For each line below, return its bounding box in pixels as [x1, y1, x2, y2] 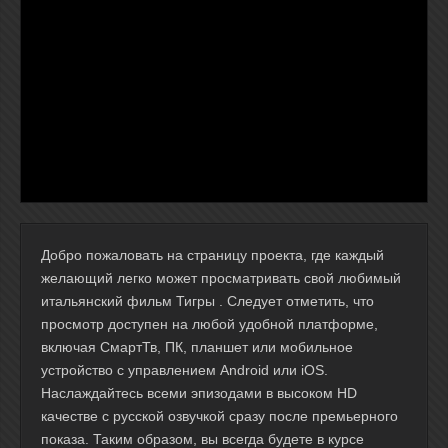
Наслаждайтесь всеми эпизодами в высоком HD [41, 385, 357, 401]
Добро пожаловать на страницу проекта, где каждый [41, 247, 384, 263]
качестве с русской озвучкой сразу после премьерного [41, 408, 398, 424]
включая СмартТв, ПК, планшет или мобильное [41, 339, 353, 355]
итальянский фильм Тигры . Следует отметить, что [41, 293, 374, 309]
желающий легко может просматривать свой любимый [41, 270, 401, 286]
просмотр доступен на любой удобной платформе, [41, 316, 378, 332]
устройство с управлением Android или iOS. [41, 362, 328, 378]
